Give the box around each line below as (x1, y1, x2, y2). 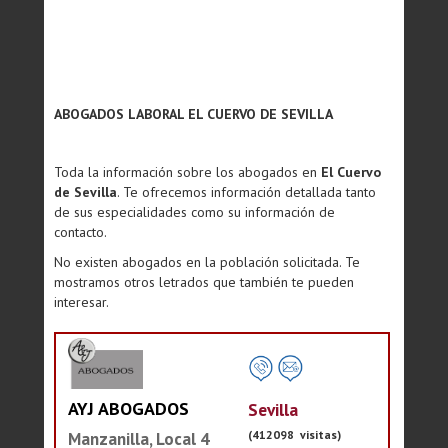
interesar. (54, 293, 109, 311)
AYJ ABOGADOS (68, 397, 189, 421)
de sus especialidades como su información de (54, 203, 335, 221)
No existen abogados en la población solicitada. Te (54, 253, 360, 271)
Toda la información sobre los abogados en (54, 163, 321, 181)
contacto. (54, 223, 107, 241)
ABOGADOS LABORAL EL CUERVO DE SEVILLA (54, 105, 333, 123)
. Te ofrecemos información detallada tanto (117, 183, 376, 201)
